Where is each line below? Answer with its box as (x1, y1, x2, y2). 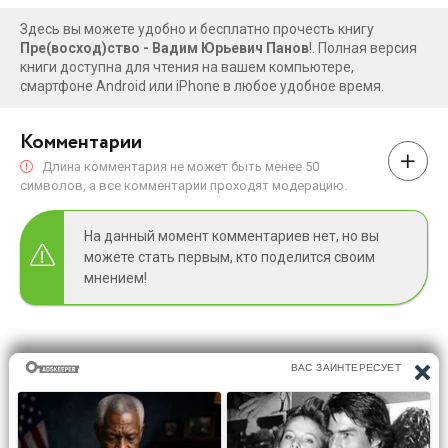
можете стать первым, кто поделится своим (84, 248, 375, 265)
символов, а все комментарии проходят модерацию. (20, 177, 347, 193)
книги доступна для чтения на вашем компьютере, (20, 58, 354, 75)
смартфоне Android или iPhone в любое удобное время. (20, 77, 384, 94)
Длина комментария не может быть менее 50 (39, 158, 319, 174)
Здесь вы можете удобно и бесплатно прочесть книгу (20, 20, 374, 37)
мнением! (84, 269, 147, 286)
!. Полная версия (309, 39, 417, 56)
